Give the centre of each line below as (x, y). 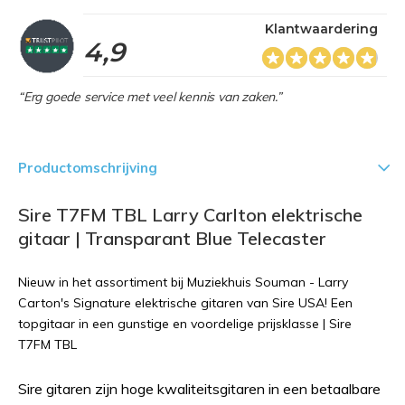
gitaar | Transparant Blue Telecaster (172, 238)
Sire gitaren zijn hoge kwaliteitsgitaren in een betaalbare (199, 389)
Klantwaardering (321, 29)
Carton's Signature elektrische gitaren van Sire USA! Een (185, 303)
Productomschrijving (88, 168)
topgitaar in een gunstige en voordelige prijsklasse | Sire (185, 324)
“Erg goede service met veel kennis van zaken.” (150, 97)
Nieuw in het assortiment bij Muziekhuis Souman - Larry (183, 282)
